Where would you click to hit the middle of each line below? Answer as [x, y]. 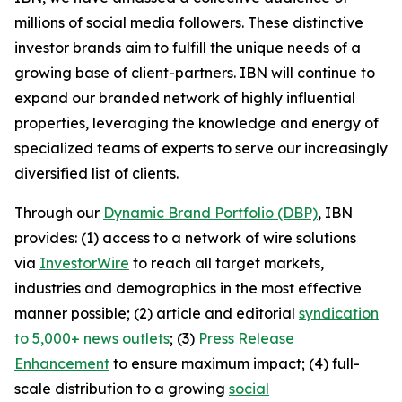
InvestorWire [84, 263]
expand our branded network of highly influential [185, 98]
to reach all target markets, [227, 263]
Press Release [246, 338]
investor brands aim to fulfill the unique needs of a [188, 48]
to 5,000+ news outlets [92, 338]
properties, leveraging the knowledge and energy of [197, 123]
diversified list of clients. [96, 173]
